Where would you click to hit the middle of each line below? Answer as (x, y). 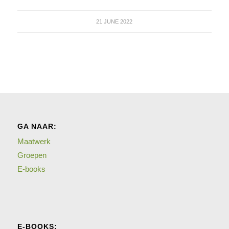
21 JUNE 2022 (114, 21)
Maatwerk (34, 142)
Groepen (32, 155)
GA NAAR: (37, 127)
